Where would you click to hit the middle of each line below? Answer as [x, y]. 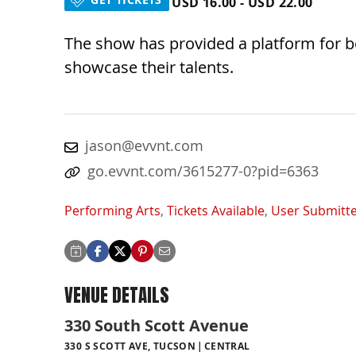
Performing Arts [112, 210]
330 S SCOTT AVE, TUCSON [130, 346]
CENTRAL [227, 346]
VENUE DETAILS [117, 295]
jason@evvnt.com [144, 145]
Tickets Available [216, 210]
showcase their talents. [149, 67]
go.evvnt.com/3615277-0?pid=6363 [203, 170]
